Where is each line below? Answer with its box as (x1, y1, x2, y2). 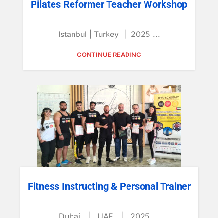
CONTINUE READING (77, 51, 141, 58)
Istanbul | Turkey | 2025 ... (58, 29, 160, 39)
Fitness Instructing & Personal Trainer (27, 181, 191, 192)
